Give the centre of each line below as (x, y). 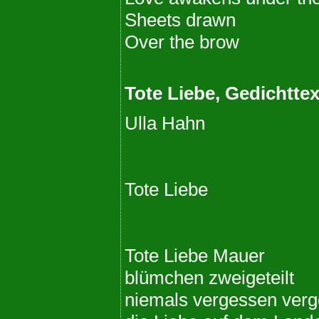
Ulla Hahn (165, 123)
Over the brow (182, 42)
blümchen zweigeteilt (209, 277)
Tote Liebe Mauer (195, 255)
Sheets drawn (180, 20)
